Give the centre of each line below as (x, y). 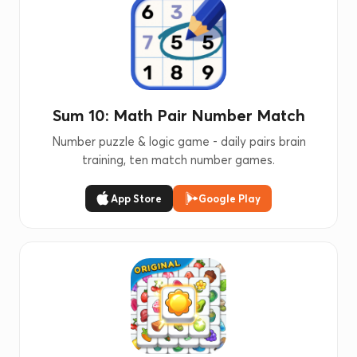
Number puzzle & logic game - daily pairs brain (178, 141)
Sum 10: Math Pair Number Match (178, 115)
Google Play (229, 198)
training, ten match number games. (178, 160)
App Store (136, 198)
